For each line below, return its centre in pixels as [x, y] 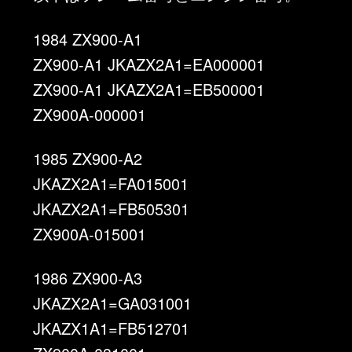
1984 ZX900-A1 [88, 38]
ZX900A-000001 [90, 114]
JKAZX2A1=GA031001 [113, 303]
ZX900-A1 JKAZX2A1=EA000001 [149, 64]
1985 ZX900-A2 [88, 158]
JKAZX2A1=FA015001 [111, 183]
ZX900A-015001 [90, 233]
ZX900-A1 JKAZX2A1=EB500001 [149, 89]
